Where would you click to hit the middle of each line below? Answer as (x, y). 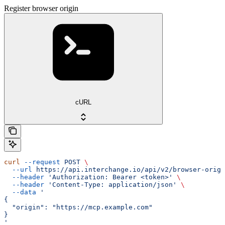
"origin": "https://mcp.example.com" (78, 207)
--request (40, 162)
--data (20, 192)
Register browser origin (41, 9)
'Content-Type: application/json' (110, 184)
